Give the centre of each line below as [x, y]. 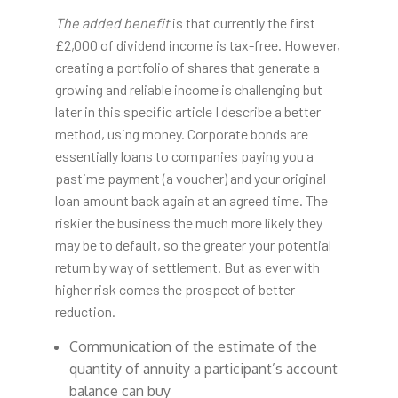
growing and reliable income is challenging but [188, 90]
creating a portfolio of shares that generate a [187, 68]
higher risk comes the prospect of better [175, 290]
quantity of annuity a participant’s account [203, 369]
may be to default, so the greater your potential [193, 245]
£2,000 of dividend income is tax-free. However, [197, 45]
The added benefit [112, 23]
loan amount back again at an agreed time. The [191, 201]
